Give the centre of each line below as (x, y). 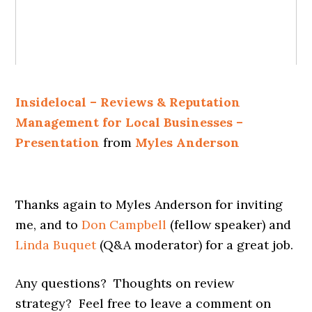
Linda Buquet (56, 245)
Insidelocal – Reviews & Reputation (128, 102)
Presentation (58, 142)
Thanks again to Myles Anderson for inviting (149, 204)
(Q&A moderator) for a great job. (195, 245)
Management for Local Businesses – (130, 122)
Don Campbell (124, 225)
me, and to (49, 225)
